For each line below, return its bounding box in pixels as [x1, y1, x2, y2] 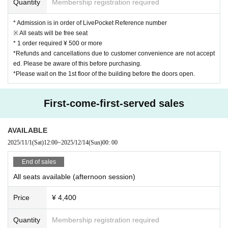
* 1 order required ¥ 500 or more [13, 39, 102, 47]
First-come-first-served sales [44, 97, 184, 109]
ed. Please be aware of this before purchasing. [13, 60, 141, 67]
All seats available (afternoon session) [13, 172, 135, 181]
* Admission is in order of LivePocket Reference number [13, 19, 167, 26]
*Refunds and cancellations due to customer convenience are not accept [13, 49, 215, 57]
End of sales [21, 158, 56, 165]
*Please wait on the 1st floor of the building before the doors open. [13, 70, 195, 77]
